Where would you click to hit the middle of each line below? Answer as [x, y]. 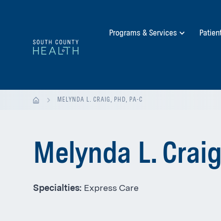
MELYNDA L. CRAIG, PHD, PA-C [100, 100]
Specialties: [57, 189]
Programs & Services [143, 33]
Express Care [110, 189]
